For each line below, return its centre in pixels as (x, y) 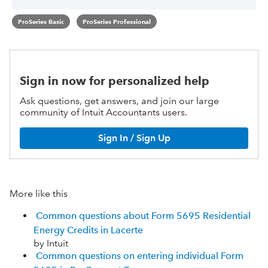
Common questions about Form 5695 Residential (143, 215)
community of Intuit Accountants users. (103, 112)
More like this (39, 193)
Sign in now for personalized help (115, 81)
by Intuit (51, 243)
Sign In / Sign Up (134, 138)
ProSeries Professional (116, 22)
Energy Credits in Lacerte (88, 230)
